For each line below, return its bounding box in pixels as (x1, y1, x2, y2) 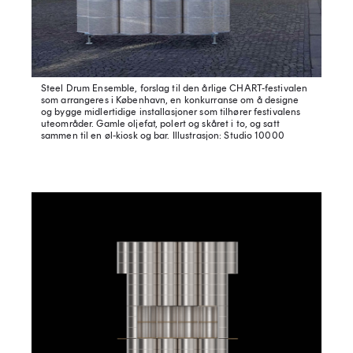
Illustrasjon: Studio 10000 (169, 130, 284, 142)
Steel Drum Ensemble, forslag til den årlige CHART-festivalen (41, 83, 308, 95)
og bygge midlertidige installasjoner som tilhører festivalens (41, 106, 301, 118)
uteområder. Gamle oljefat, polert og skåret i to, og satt (41, 118, 280, 130)
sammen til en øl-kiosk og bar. (41, 130, 170, 142)
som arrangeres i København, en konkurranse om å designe (41, 95, 299, 106)
